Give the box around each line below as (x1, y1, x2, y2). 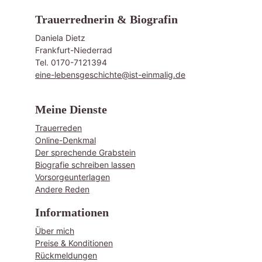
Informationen (35, 206, 109, 219)
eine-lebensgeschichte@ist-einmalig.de (35, 70, 185, 80)
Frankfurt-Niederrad (35, 45, 112, 55)
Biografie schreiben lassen (35, 160, 135, 170)
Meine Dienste (35, 103, 107, 116)
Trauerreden (35, 123, 82, 133)
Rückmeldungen (35, 250, 97, 260)
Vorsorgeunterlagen (35, 172, 110, 182)
